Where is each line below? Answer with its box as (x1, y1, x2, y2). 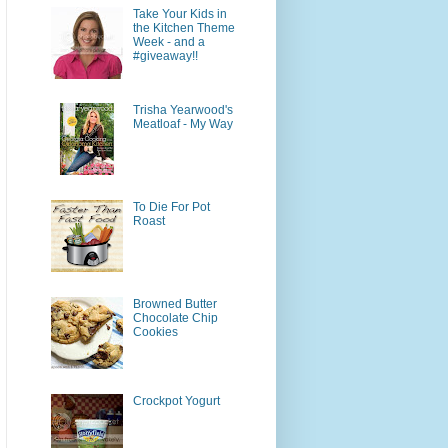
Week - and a (132, 34, 205, 49)
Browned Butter (132, 296, 217, 311)
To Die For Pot (132, 200, 210, 215)
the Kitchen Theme (132, 20, 235, 35)
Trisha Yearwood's (132, 103, 233, 118)
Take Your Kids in (132, 6, 227, 21)
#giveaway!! (132, 48, 198, 63)
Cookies (132, 324, 178, 339)
